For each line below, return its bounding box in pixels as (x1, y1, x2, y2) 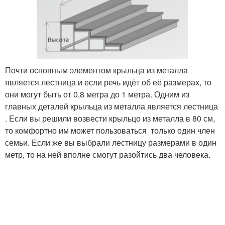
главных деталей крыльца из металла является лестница (5, 100, 218, 112)
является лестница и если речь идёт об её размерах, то (5, 76, 211, 88)
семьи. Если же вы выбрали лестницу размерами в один (5, 136, 216, 148)
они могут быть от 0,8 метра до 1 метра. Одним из (5, 88, 189, 100)
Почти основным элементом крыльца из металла (5, 64, 188, 76)
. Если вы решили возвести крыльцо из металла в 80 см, (5, 112, 215, 124)
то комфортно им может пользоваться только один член (5, 124, 215, 136)
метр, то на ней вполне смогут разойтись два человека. (5, 148, 210, 160)
